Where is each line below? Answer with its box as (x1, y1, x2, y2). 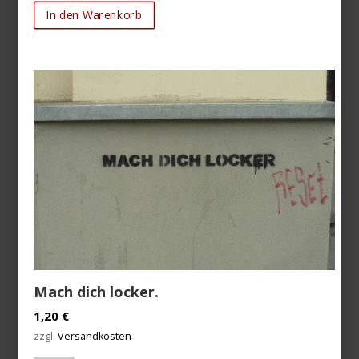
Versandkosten (58, 329, 132, 344)
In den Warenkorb (46, 6, 143, 22)
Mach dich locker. (34, 282, 159, 302)
